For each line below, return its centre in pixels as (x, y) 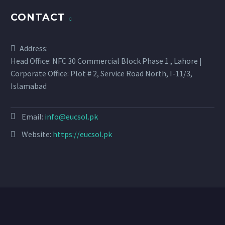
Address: (34, 48)
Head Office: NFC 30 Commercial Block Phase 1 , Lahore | (106, 61)
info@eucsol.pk (71, 117)
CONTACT (38, 18)
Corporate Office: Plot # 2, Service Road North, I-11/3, (101, 74)
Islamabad (29, 86)
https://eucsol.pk (82, 134)
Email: (33, 117)
